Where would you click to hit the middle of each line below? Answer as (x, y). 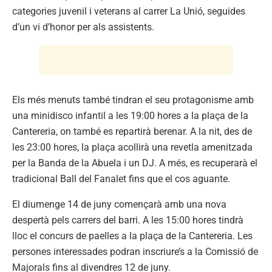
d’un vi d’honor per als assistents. (83, 27)
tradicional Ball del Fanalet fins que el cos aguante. (121, 178)
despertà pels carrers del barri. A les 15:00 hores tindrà (128, 220)
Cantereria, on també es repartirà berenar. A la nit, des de (132, 131)
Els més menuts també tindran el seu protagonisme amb (133, 100)
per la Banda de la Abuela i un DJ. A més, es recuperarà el (135, 163)
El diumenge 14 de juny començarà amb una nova (119, 204)
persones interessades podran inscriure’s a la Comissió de (135, 251)
